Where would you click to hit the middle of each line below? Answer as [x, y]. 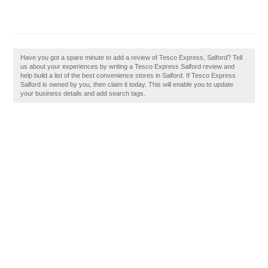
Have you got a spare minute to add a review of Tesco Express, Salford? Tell [132, 57]
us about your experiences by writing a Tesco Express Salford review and [128, 66]
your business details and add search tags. [83, 93]
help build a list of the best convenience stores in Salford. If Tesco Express [128, 75]
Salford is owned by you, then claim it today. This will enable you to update [127, 84]
